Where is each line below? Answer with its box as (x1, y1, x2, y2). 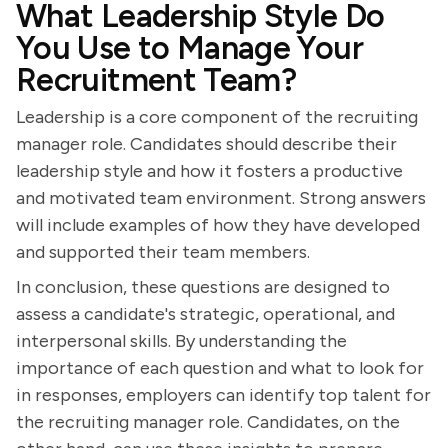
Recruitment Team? (16, 61, 297, 99)
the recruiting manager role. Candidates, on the (16, 411, 400, 433)
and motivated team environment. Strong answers (16, 187, 426, 209)
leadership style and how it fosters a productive (16, 160, 403, 182)
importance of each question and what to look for (16, 357, 424, 379)
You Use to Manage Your (16, 29, 363, 67)
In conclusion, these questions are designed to (16, 276, 390, 298)
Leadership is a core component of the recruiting (16, 106, 418, 128)
